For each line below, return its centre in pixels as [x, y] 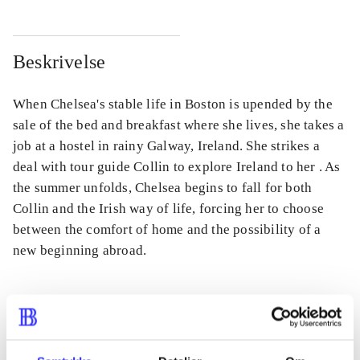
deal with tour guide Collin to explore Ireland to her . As [177, 167]
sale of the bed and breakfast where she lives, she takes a [179, 125]
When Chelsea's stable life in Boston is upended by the [173, 104]
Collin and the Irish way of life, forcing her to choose [169, 209]
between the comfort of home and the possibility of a [167, 230]
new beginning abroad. [80, 251]
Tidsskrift [51, 340]
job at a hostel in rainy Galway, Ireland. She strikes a [167, 146]
